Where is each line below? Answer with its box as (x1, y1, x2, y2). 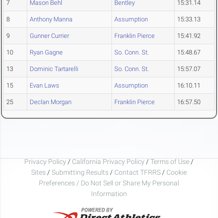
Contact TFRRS (114, 168, 162, 176)
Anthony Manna (30, 16, 73, 23)
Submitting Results (52, 168, 109, 176)
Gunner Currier (30, 32, 69, 40)
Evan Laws (30, 82, 59, 90)
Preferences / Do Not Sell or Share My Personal (39, 179, 179, 187)
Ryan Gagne (30, 49, 63, 56)
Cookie (166, 168, 187, 176)
